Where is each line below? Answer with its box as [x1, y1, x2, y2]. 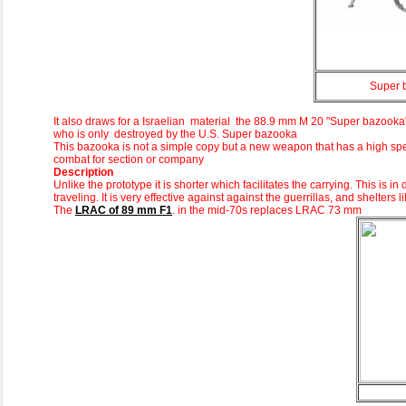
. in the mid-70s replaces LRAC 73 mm [172, 204, 362, 217]
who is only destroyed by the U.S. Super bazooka [53, 128, 297, 141]
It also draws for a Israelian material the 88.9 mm [53, 115, 299, 129]
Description [53, 166, 113, 179]
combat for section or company [53, 153, 204, 167]
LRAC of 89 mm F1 [75, 204, 172, 217]
